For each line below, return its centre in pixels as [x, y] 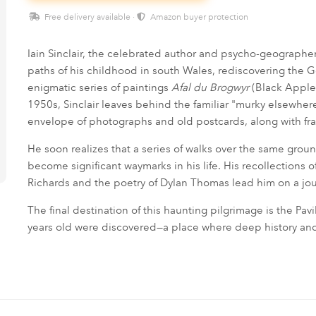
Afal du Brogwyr [210, 87]
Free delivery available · [89, 17]
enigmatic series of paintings [99, 87]
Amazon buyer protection [198, 17]
